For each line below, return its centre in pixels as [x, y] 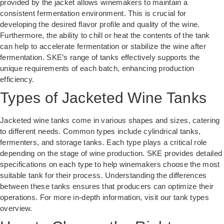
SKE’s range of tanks [83, 57]
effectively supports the [159, 57]
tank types [191, 197]
